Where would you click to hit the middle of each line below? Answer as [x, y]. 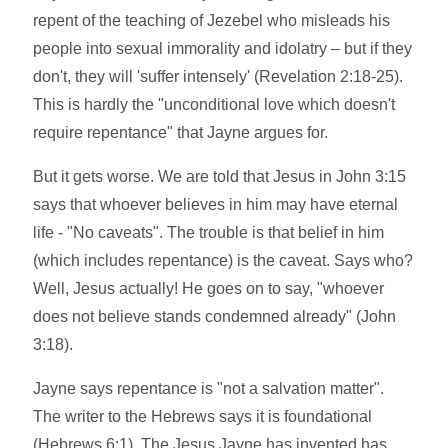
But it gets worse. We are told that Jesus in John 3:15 [220, 177]
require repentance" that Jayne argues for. [181, 133]
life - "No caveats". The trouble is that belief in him [209, 233]
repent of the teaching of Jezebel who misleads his [212, 21]
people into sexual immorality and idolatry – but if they [223, 49]
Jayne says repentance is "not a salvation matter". [209, 389]
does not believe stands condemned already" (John [215, 317]
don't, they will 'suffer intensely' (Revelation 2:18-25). [218, 77]
